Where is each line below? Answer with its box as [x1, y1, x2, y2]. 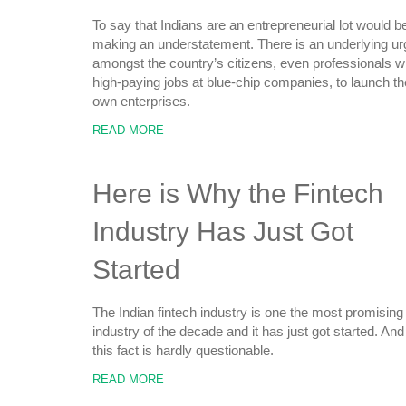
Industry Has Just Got [92, 217, 353, 246]
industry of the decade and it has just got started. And [92, 324, 404, 339]
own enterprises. [92, 93, 190, 109]
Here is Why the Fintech [92, 179, 383, 208]
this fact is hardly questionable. [92, 343, 274, 358]
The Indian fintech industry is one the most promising [92, 304, 403, 320]
